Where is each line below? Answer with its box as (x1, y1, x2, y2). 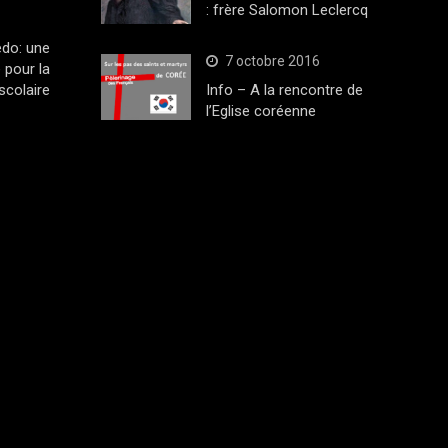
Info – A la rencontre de (205, 81, 363, 100)
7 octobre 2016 (224, 53, 320, 70)
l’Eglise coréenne (205, 102, 316, 121)
